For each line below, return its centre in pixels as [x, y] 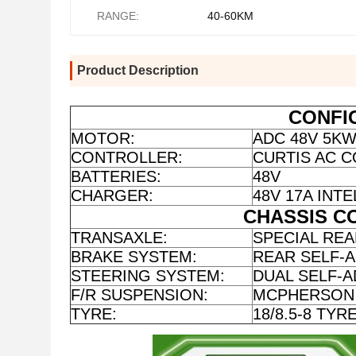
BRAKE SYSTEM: [134, 257]
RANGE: [118, 16]
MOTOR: [103, 138]
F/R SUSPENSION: [139, 295]
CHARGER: [112, 195]
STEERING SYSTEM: [148, 276]
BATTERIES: [116, 176]
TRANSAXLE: [119, 238]
